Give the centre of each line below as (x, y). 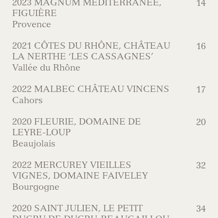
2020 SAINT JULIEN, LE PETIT (77, 208)
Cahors (27, 100)
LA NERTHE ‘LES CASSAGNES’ (83, 56)
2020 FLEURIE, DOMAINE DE (77, 122)
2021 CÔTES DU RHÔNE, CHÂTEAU (91, 46)
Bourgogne (36, 187)
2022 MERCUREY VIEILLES (72, 165)
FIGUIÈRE (35, 13)
